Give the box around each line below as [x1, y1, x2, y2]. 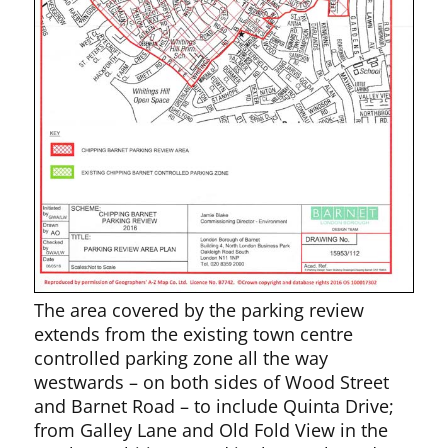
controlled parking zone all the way [34, 345, 329, 370]
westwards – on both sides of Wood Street [34, 369, 390, 394]
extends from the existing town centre [34, 321, 354, 346]
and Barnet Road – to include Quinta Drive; [34, 393, 395, 418]
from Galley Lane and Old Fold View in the [34, 417, 389, 442]
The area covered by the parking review [34, 297, 365, 322]
